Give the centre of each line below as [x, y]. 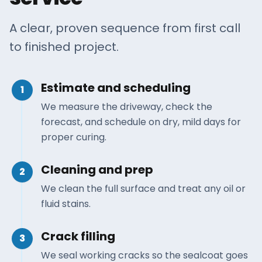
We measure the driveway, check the [127, 107]
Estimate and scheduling [116, 88]
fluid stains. [66, 204]
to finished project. [64, 47]
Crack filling [78, 236]
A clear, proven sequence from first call [125, 28]
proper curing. [74, 137]
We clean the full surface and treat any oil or [143, 189]
